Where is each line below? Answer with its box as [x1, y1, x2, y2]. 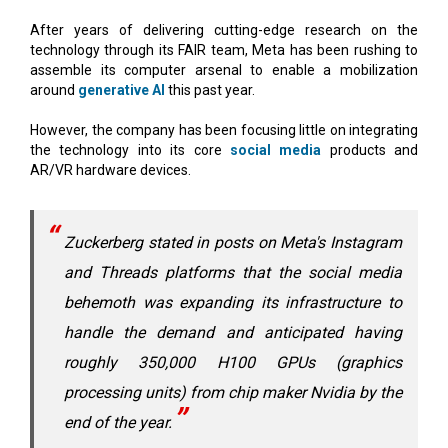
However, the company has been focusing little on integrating [30, 121, 418, 138]
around [30, 81, 78, 98]
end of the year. [64, 412, 172, 432]
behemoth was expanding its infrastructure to [64, 292, 402, 312]
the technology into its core [30, 141, 230, 158]
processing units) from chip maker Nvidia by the [64, 382, 402, 402]
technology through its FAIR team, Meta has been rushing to [30, 41, 418, 58]
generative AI [78, 81, 165, 98]
